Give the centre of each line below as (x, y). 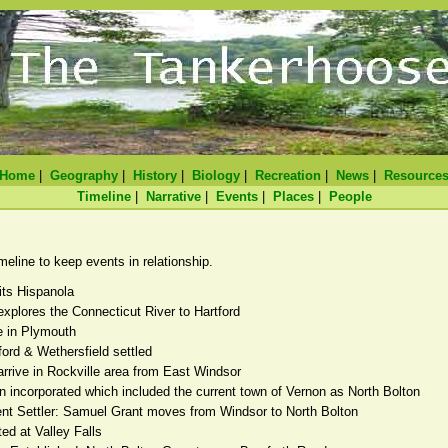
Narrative (173, 196)
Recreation (288, 175)
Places (293, 196)
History (155, 175)
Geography (84, 175)
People (350, 196)
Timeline (103, 196)
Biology (216, 175)
